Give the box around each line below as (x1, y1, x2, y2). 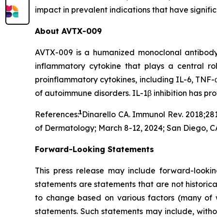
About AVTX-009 (35, 26, 104, 36)
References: (35, 109, 79, 119)
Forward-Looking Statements (35, 144, 154, 154)
